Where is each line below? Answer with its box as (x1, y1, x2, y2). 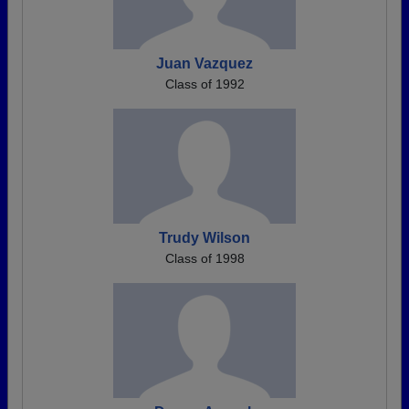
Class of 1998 (164, 251, 245, 267)
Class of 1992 (164, 77, 245, 92)
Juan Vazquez (156, 56, 253, 72)
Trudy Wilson (159, 230, 250, 246)
